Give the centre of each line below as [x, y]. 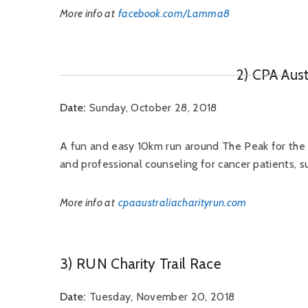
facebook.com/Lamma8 [174, 13]
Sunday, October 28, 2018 [152, 108]
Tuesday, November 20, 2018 [161, 297]
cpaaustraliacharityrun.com [183, 202]
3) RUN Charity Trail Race [141, 264]
